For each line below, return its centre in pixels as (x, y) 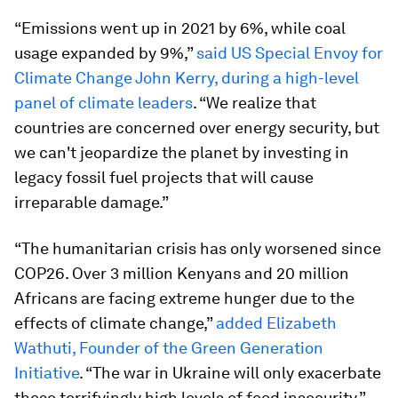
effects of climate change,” (115, 322)
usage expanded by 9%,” (105, 52)
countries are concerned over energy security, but (197, 127)
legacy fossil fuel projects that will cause (164, 177)
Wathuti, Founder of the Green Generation (169, 347)
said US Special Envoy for (290, 52)
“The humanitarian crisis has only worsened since (198, 248)
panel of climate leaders (103, 102)
